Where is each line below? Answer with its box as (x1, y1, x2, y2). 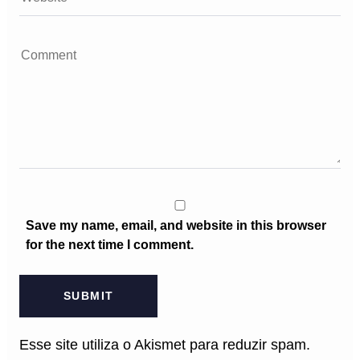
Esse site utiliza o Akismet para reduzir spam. (18, 337, 310, 354)
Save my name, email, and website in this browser (25, 218, 326, 232)
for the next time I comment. (25, 237, 194, 252)
